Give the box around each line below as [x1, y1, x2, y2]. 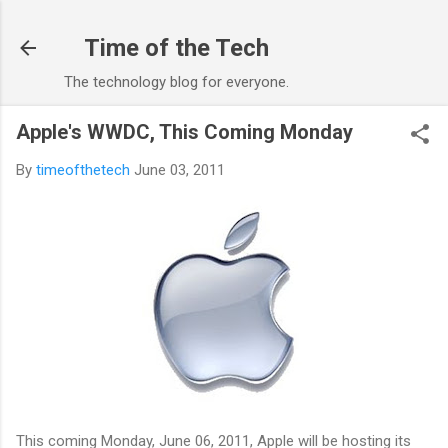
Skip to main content [156, 16, 292, 34]
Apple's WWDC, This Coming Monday [16, 120, 353, 144]
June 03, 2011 [134, 161, 225, 179]
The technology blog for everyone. [64, 73, 289, 91]
